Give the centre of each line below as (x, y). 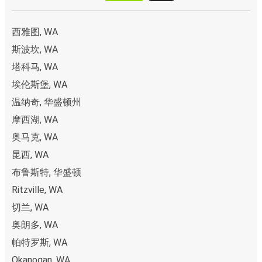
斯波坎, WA (35, 50)
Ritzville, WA (37, 190)
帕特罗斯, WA (39, 243)
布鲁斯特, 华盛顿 (46, 173)
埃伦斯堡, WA (39, 85)
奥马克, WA (35, 137)
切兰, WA (30, 208)
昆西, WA (30, 155)
